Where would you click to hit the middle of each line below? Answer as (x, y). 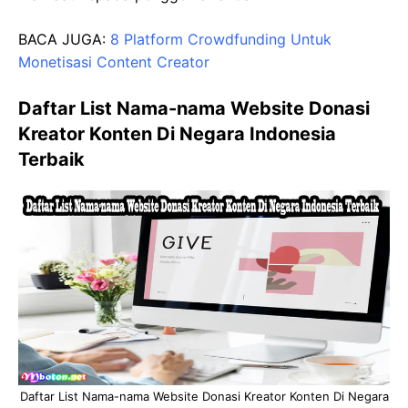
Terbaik (51, 159)
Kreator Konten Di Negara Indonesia (177, 133)
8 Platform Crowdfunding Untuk (221, 39)
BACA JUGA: (64, 39)
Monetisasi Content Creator (114, 61)
